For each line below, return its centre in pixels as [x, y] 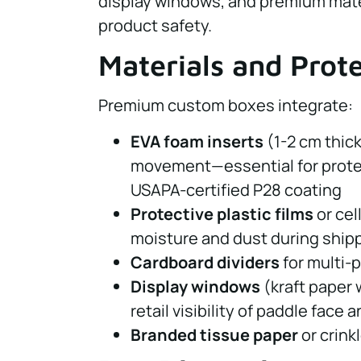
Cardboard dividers [205, 262]
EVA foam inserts [197, 141]
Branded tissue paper [214, 334]
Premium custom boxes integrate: [226, 106]
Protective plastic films [222, 214]
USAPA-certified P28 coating [236, 189]
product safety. [155, 25]
